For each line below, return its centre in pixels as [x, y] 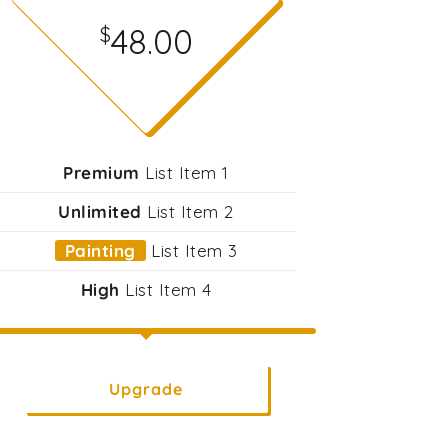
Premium [101, 172]
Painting [100, 250]
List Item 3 [191, 250]
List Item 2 [187, 211]
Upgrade [146, 389]
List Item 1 [184, 172]
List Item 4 [165, 289]
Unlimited [100, 211]
